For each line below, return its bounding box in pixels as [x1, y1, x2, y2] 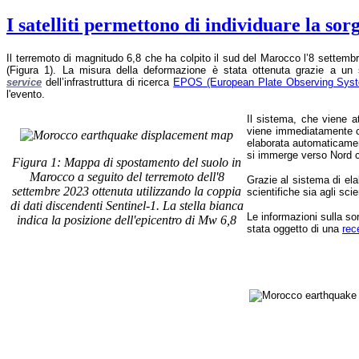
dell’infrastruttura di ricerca [45, 75, 174, 88]
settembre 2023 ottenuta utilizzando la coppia [12, 184, 241, 198]
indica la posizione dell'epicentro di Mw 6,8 [17, 212, 236, 227]
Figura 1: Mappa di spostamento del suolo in [12, 155, 241, 169]
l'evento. [6, 87, 45, 100]
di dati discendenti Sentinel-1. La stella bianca [10, 198, 244, 212]
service [6, 75, 42, 88]
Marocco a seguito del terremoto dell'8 [29, 169, 224, 184]
